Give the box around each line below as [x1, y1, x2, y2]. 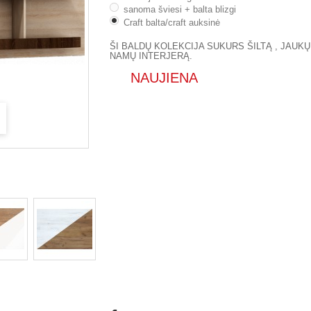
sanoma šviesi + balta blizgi [124, 4, 237, 15]
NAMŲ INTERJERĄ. [110, 50, 193, 61]
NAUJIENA [126, 69, 199, 85]
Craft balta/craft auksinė [124, 17, 221, 28]
